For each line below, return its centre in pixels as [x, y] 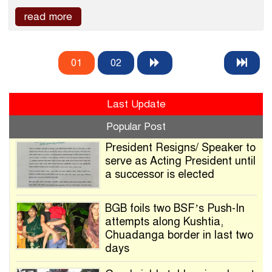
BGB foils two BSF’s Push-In [175, 209]
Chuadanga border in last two [179, 235]
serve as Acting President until [180, 161]
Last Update [136, 104]
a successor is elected [159, 174]
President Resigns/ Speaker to [180, 147]
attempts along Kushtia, [164, 222]
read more [48, 16]
